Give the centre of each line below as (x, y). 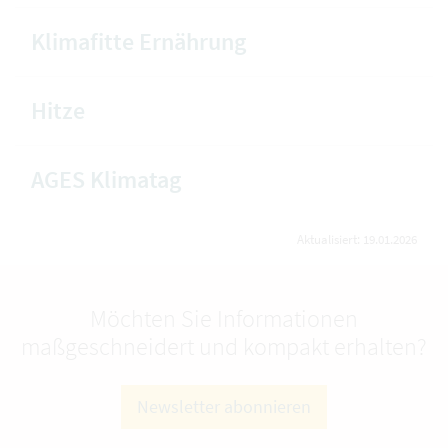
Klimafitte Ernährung (138, 42)
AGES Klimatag (106, 180)
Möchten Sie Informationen (224, 319)
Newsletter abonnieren (224, 407)
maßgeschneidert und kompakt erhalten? (224, 347)
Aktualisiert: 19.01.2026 (357, 239)
